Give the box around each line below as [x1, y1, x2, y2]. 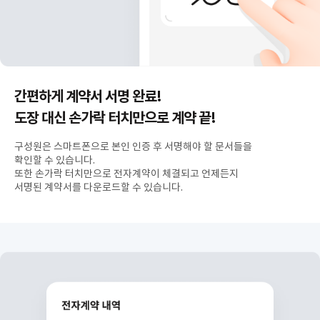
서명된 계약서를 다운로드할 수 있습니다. [14, 181, 183, 194]
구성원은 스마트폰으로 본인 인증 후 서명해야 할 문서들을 [14, 140, 252, 153]
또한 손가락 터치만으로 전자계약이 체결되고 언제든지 [14, 167, 239, 180]
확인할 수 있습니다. [14, 154, 95, 166]
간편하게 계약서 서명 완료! [14, 87, 161, 106]
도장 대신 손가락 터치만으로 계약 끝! [14, 109, 216, 127]
